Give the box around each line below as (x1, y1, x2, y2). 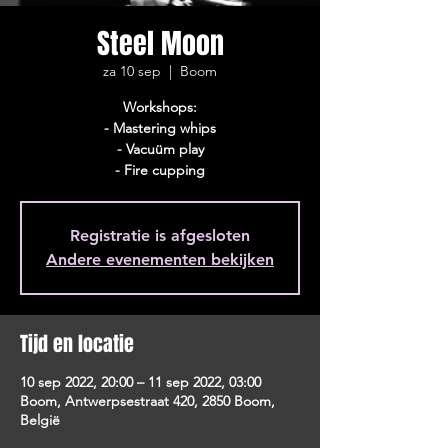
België (20, 411, 60, 429)
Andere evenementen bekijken (46, 250, 274, 269)
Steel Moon (96, 23, 224, 64)
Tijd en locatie (20, 329, 134, 359)
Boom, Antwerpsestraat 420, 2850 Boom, (20, 392, 275, 410)
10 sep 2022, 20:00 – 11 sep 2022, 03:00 (20, 373, 261, 391)
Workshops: (123, 98, 197, 116)
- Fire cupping (115, 161, 205, 179)
